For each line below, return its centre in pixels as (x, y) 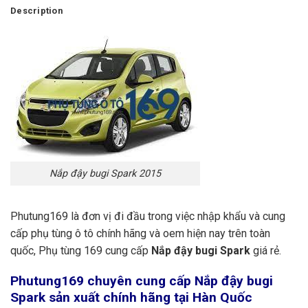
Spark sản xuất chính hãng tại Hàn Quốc (131, 298)
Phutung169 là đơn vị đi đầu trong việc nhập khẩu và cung (148, 216)
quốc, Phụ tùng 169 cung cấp (79, 250)
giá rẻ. (267, 250)
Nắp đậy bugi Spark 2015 (105, 173)
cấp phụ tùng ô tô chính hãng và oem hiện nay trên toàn (140, 233)
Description (36, 11)
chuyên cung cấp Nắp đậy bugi (178, 281)
